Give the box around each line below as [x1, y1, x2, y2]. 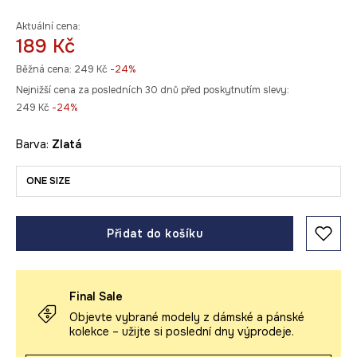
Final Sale [69, 289, 123, 304]
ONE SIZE [26, 175, 70, 187]
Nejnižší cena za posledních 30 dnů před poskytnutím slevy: [16, 84, 289, 96]
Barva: [16, 137, 52, 151]
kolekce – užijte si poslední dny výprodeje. [69, 324, 294, 339]
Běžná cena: [16, 63, 72, 76]
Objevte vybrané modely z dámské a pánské [69, 310, 304, 324]
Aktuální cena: [16, 20, 80, 33]
